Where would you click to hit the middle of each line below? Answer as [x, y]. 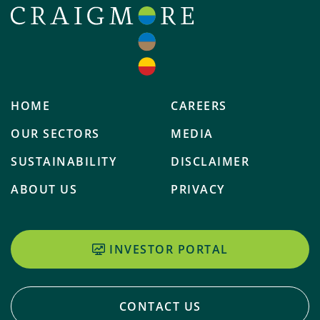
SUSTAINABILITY [64, 162]
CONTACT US [160, 307]
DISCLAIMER [210, 162]
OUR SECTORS [55, 134]
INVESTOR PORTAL [169, 250]
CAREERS [199, 106]
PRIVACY [198, 190]
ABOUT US [44, 190]
